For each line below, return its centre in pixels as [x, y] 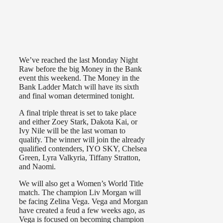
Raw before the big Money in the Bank [80, 69]
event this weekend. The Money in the [79, 78]
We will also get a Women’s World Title [81, 184]
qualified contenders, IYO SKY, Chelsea [83, 149]
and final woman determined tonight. [77, 96]
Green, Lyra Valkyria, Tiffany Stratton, [80, 158]
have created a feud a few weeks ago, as [82, 211]
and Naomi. [37, 167]
